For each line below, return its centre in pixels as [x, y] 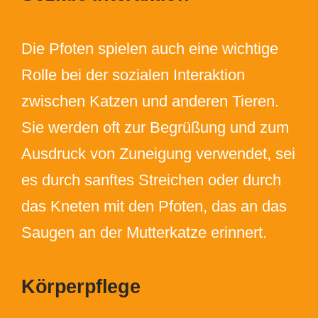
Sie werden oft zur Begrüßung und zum [155, 127]
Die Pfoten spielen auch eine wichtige [149, 49]
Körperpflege [81, 287]
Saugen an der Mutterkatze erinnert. [144, 232]
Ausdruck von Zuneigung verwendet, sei [158, 154]
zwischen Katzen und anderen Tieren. [150, 101]
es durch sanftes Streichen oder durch [151, 180]
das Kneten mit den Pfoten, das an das [154, 206]
